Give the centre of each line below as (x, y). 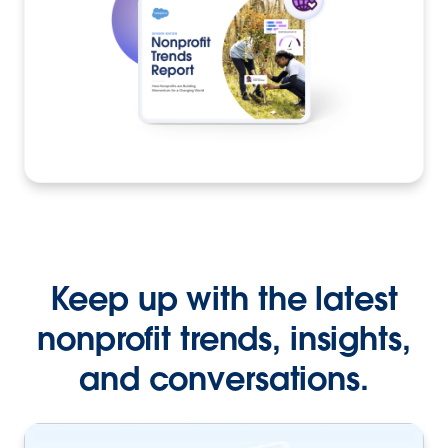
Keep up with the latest (224, 298)
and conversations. (224, 378)
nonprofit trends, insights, (224, 338)
